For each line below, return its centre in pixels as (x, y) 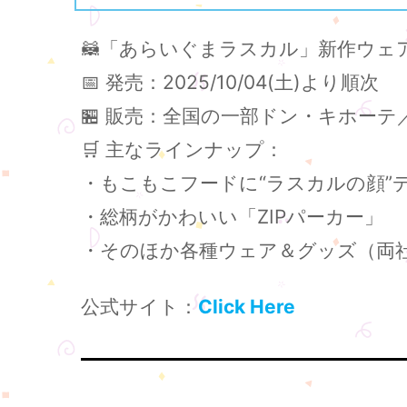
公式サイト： (139, 307)
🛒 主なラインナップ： (182, 149)
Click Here (247, 307)
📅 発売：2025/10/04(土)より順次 (230, 82)
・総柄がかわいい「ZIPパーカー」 (232, 217)
